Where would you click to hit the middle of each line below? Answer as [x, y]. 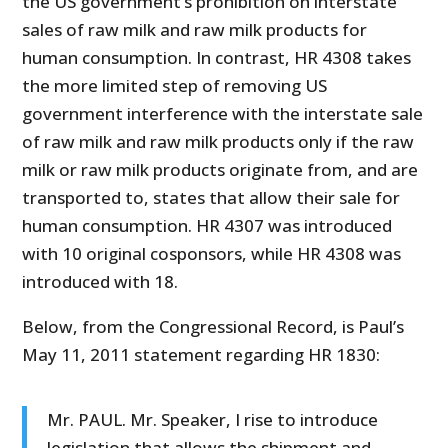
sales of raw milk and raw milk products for [195, 30]
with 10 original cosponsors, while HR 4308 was [212, 254]
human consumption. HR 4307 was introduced [207, 226]
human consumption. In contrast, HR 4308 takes [217, 58]
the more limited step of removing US [175, 86]
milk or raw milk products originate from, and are [220, 170]
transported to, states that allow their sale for [211, 198]
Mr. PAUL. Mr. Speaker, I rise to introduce [213, 420]
